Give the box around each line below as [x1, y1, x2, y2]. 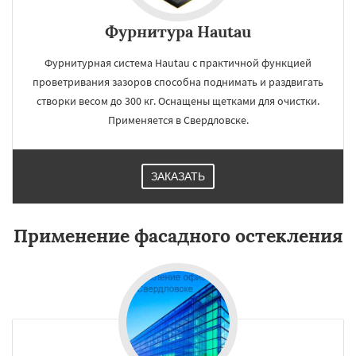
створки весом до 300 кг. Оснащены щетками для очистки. [37, 94, 319, 108]
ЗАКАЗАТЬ [151, 170, 205, 183]
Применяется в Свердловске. [107, 113, 249, 127]
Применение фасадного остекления [13, 224, 343, 247]
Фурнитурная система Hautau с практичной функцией [44, 56, 311, 70]
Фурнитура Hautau [105, 21, 251, 41]
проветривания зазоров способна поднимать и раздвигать [33, 75, 323, 89]
